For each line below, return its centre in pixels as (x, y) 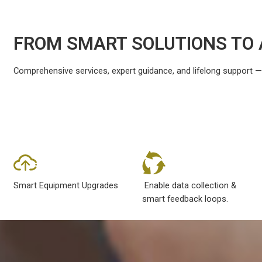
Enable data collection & (189, 186)
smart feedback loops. (185, 199)
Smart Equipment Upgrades (66, 186)
